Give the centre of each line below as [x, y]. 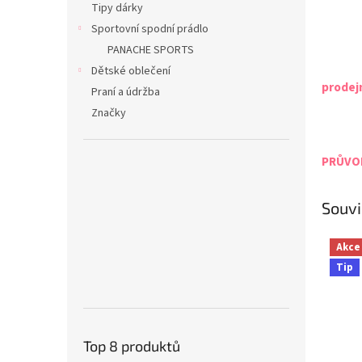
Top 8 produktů [132, 345]
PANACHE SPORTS [151, 50]
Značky [109, 113]
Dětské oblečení [131, 71]
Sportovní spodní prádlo [150, 29]
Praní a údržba [126, 92]
